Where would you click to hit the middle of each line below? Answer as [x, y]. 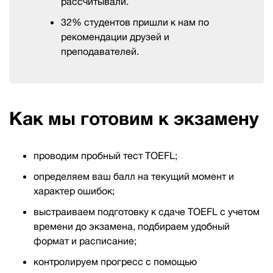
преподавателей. [100, 51]
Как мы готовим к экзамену [134, 119]
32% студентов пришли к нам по [135, 22]
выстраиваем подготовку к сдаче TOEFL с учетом [147, 212]
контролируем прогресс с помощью [115, 262]
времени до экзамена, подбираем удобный [132, 226]
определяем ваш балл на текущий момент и [134, 176]
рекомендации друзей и [115, 37]
